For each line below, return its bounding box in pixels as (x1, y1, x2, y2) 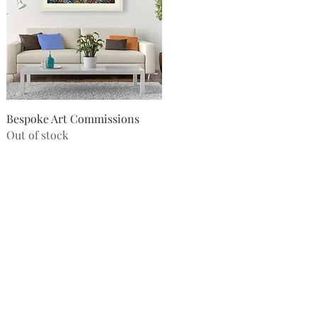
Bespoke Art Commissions (6, 110, 139, 126)
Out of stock (6, 127, 69, 142)
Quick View (59, 110, 110, 124)
